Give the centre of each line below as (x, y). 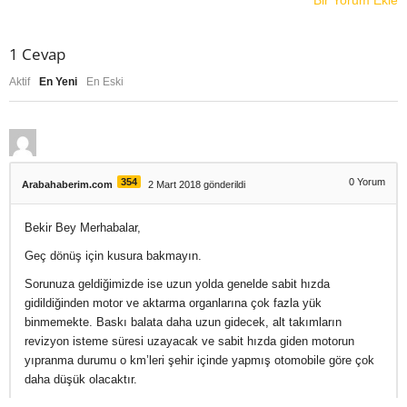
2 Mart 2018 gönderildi (197, 185)
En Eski (105, 82)
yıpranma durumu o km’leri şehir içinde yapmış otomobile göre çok (199, 361)
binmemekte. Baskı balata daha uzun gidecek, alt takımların (183, 323)
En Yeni (58, 82)
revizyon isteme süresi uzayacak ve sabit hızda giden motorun (189, 342)
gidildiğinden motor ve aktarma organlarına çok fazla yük (173, 303)
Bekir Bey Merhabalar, (83, 228)
